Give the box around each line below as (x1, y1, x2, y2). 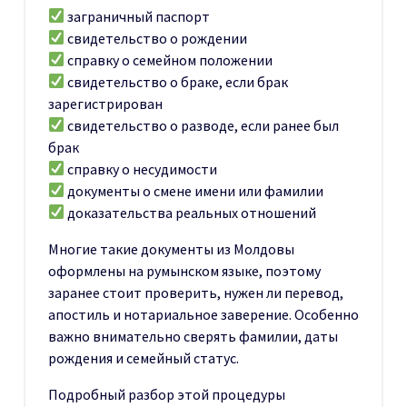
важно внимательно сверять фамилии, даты (48, 326, 338, 345)
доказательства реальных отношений (65, 203, 317, 222)
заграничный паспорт (65, 6, 211, 25)
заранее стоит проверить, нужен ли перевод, (48, 283, 343, 302)
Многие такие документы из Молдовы (48, 239, 294, 258)
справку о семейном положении (65, 50, 273, 69)
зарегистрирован (48, 94, 163, 113)
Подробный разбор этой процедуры (48, 384, 285, 403)
